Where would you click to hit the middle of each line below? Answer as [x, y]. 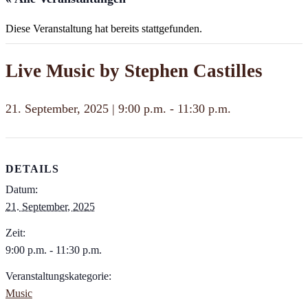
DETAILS [32, 169]
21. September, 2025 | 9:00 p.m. [86, 108]
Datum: [22, 190]
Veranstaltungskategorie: [58, 276]
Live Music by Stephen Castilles [134, 71]
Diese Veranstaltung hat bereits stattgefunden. [104, 29]
